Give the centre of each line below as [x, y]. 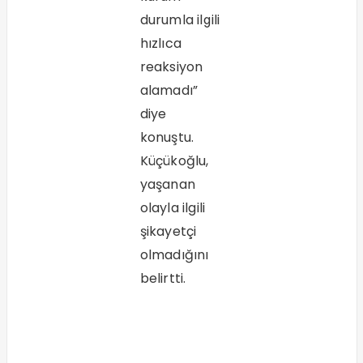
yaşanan [167, 185]
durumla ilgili [180, 20]
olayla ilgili [173, 208]
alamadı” [169, 91]
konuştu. [167, 138]
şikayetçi [168, 232]
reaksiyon [171, 67]
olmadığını [174, 255]
